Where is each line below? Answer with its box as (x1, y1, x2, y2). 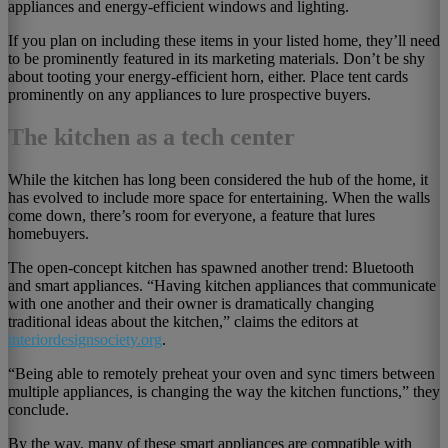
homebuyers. (8, 224, 89, 242)
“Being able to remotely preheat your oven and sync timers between (8, 364, 435, 382)
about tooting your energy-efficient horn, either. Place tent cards (8, 67, 408, 85)
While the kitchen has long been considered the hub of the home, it (8, 170, 428, 188)
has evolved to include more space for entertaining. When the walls (8, 188, 430, 206)
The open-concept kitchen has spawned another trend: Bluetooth (8, 258, 414, 276)
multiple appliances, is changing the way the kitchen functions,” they (8, 382, 440, 400)
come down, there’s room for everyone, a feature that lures (8, 206, 375, 224)
